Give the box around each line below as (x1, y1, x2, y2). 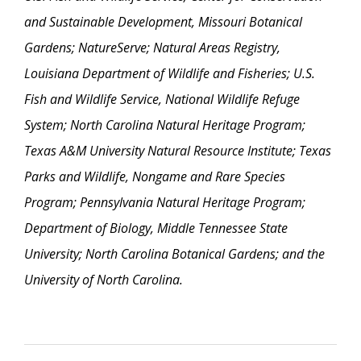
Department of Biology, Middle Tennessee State (24, 218, 288, 237)
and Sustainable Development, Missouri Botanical (24, 12, 302, 31)
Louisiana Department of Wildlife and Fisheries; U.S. (24, 64, 315, 82)
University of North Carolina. (24, 270, 183, 288)
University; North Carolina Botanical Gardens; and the (24, 244, 325, 263)
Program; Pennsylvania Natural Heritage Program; (24, 193, 305, 211)
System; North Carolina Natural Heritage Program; (24, 115, 305, 134)
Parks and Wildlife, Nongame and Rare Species (24, 167, 285, 185)
